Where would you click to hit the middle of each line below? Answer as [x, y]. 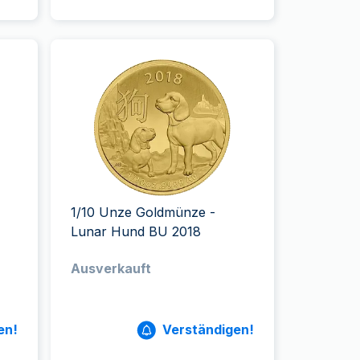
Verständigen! [208, 329]
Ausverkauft [111, 268]
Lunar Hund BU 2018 [136, 231]
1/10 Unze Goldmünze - [143, 212]
